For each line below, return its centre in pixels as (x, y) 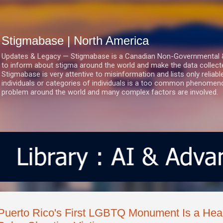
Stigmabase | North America (75, 41)
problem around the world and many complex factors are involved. (110, 92)
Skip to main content (111, 12)
